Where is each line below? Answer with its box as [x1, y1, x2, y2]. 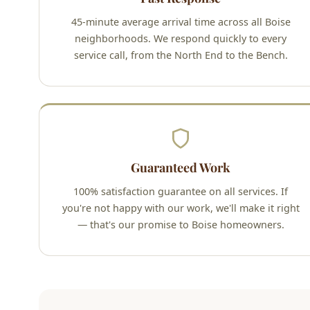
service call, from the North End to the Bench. [73, 48, 288, 62]
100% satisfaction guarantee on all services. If [73, 185, 288, 199]
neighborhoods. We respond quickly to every [75, 32, 286, 46]
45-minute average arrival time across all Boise [71, 15, 291, 29]
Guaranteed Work [131, 159, 230, 176]
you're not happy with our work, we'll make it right [62, 201, 300, 215]
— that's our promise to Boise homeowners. [77, 218, 284, 232]
